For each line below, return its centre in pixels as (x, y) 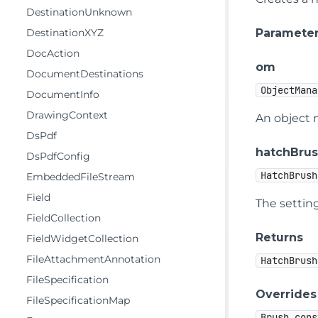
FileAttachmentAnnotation (93, 259)
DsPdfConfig (58, 156)
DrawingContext (67, 115)
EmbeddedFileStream (81, 177)
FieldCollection (64, 218)
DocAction (53, 53)
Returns (280, 237)
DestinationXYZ (65, 33)
